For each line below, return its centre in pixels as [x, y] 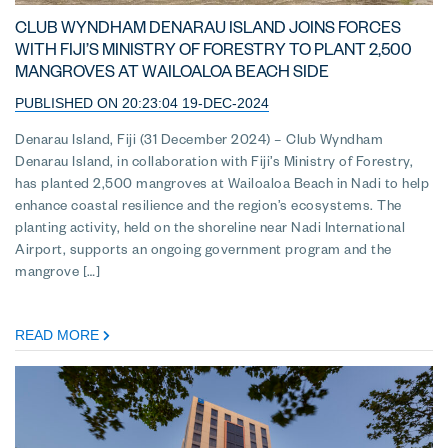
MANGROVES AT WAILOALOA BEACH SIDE [172, 74]
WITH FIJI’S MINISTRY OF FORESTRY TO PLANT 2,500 [213, 52]
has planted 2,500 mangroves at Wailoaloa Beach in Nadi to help [222, 186]
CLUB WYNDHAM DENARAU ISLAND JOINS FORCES [208, 30]
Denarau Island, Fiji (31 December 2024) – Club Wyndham [199, 142]
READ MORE [59, 335]
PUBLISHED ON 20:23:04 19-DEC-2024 [142, 102]
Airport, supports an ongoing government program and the [203, 252]
